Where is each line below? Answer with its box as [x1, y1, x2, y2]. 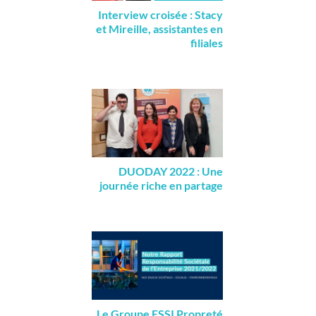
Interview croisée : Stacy [97, 7, 223, 21]
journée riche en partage [99, 178, 223, 192]
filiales [190, 35, 223, 49]
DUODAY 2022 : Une [118, 164, 223, 178]
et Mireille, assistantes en [95, 21, 223, 35]
